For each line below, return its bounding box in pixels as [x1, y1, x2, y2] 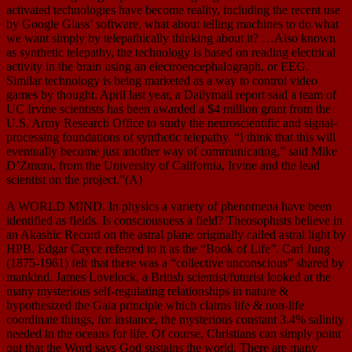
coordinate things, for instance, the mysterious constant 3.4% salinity [6, 313, 344, 327]
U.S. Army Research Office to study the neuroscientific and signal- [6, 116, 337, 130]
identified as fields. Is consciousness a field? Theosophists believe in [6, 214, 343, 228]
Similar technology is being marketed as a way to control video [6, 74, 317, 88]
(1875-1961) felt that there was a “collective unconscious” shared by [6, 256, 344, 270]
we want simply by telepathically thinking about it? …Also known [6, 31, 335, 46]
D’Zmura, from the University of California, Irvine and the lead [6, 159, 320, 173]
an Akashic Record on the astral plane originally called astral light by [6, 228, 346, 242]
